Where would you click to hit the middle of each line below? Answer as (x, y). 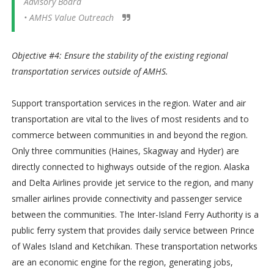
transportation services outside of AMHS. (90, 71)
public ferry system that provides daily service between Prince (133, 230)
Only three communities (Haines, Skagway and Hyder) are (125, 150)
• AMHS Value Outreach (70, 17)
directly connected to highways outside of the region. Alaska (130, 166)
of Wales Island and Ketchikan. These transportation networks (134, 246)
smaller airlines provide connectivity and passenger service (127, 198)
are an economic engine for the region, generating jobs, (122, 262)
